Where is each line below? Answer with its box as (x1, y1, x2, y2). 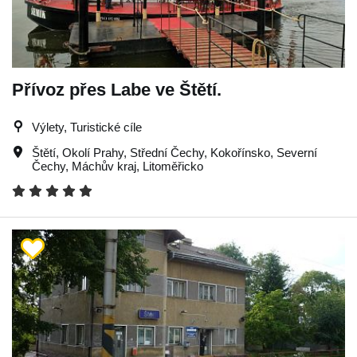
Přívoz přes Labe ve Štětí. (12, 80, 222, 100)
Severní (277, 146, 317, 159)
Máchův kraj (72, 159, 136, 173)
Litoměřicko (143, 159, 203, 173)
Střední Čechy (130, 146, 204, 159)
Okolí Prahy (62, 146, 124, 159)
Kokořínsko (210, 146, 270, 159)
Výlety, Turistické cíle (32, 120, 142, 134)
